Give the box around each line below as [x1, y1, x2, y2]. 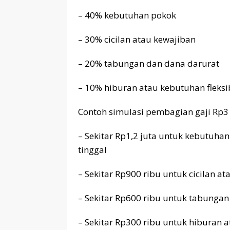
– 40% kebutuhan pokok [78, 9, 176, 21]
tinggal [78, 143, 107, 156]
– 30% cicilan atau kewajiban [78, 33, 196, 45]
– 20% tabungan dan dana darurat [78, 57, 219, 69]
